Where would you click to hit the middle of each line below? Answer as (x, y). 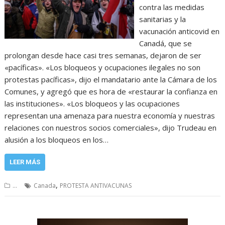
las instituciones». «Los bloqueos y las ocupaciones (92, 103)
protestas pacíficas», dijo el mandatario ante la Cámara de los (111, 79)
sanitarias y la (162, 19)
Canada (45, 186)
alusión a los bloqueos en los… (57, 140)
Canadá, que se (165, 43)
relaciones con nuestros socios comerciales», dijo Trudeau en (111, 128)
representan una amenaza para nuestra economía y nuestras (110, 116)
